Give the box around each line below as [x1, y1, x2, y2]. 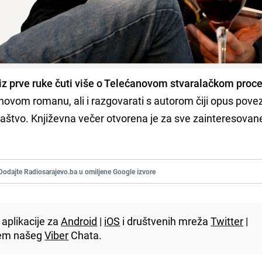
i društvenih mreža [120, 214, 211, 229]
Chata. [68, 228, 102, 243]
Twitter [211, 214, 244, 229]
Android [61, 214, 98, 229]
